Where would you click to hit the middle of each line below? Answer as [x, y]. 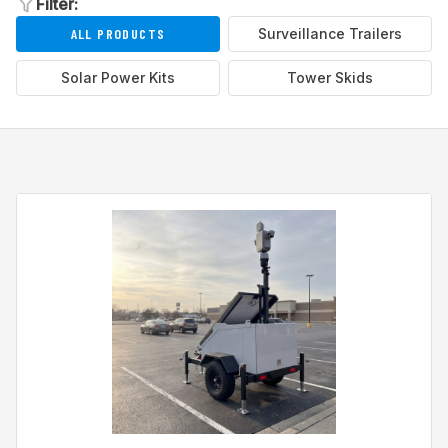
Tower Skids [330, 77]
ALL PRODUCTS [118, 33]
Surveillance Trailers [330, 33]
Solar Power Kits [118, 77]
